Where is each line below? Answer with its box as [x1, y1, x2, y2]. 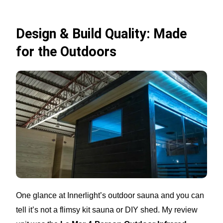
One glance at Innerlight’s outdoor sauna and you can [16, 191, 205, 200]
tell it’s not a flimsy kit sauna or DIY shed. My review [16, 205, 198, 214]
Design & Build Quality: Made [16, 26, 187, 42]
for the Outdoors [16, 44, 117, 60]
